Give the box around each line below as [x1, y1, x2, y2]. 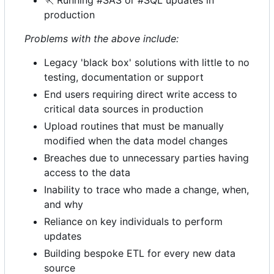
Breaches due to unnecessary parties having [44, 152, 249, 165]
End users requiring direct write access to [44, 88, 237, 101]
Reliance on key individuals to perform [44, 215, 223, 228]
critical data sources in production [44, 103, 203, 116]
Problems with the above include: [24, 32, 179, 45]
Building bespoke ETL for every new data [44, 247, 235, 260]
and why [44, 198, 83, 211]
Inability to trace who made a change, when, [44, 183, 249, 196]
